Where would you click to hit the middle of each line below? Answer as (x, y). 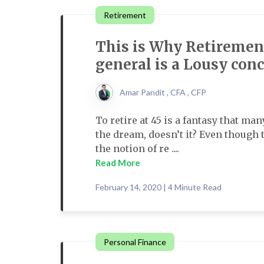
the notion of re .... (137, 148)
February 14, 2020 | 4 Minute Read (159, 187)
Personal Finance (135, 242)
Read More (118, 163)
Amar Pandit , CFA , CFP (163, 92)
